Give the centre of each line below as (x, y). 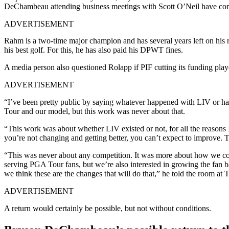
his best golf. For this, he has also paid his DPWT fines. (95, 50)
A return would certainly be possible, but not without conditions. (108, 208)
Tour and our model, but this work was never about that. (95, 111)
